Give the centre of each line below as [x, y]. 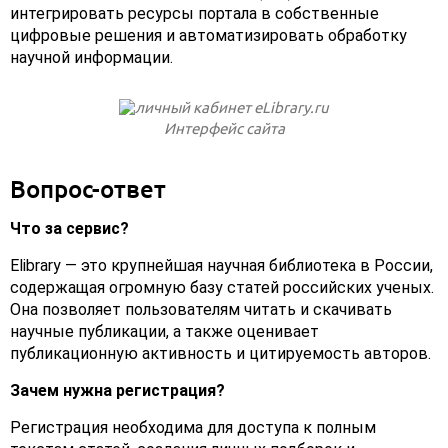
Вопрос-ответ [88, 189]
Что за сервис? [69, 229]
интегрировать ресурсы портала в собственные [194, 14]
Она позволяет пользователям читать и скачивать [201, 310]
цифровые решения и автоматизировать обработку [208, 36]
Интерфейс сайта [224, 129]
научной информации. [91, 58]
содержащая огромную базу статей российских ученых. [222, 288]
